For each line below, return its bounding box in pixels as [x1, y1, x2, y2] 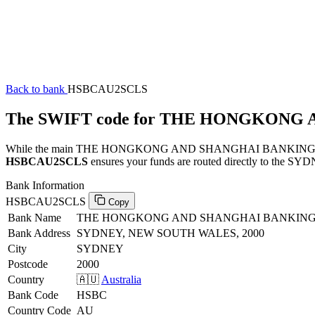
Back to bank [6, 83, 67, 95]
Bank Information [6, 179, 84, 191]
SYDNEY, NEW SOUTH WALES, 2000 [77, 226, 264, 239]
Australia [101, 273, 141, 285]
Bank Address [8, 226, 70, 239]
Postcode [8, 257, 48, 270]
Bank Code [8, 288, 58, 301]
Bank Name [8, 211, 61, 224]
